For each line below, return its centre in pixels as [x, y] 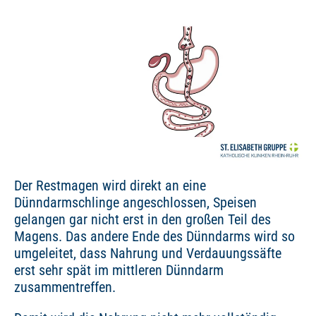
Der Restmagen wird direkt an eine [110, 186]
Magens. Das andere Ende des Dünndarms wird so [154, 236]
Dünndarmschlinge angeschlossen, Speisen [135, 202]
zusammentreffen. [65, 287]
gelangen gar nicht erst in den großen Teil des [142, 219]
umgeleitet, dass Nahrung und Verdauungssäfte [148, 253]
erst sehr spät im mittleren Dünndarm [119, 270]
